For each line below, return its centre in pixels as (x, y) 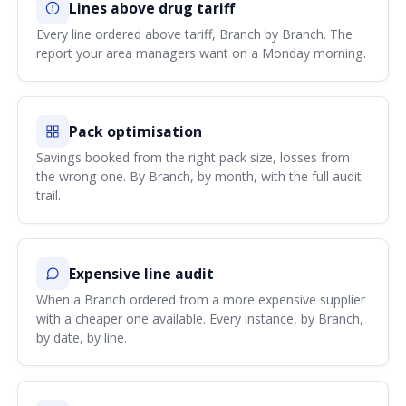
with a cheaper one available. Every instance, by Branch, (200, 318)
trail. (49, 195)
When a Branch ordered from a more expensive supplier (201, 299)
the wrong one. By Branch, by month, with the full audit (199, 176)
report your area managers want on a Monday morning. (202, 53)
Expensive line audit (142, 273)
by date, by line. (82, 337)
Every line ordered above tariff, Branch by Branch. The (195, 34)
